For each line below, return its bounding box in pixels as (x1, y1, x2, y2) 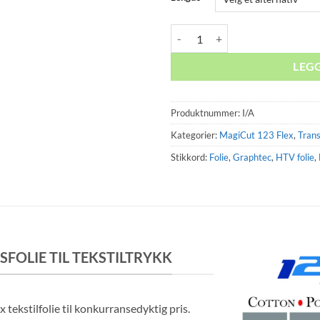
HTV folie (276, 151, 314, 163)
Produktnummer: (171, 106, 242, 119)
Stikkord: (171, 151, 209, 163)
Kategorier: (171, 129, 219, 141)
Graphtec (233, 151, 271, 163)
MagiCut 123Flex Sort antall (170, 26, 295, 39)
